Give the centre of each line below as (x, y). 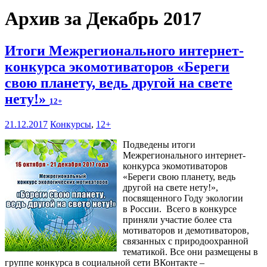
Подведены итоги (159, 144)
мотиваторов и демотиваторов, (186, 230)
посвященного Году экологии (183, 198)
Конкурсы (71, 124)
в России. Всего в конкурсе (180, 209)
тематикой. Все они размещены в (190, 252)
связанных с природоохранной (186, 241)
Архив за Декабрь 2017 (103, 19)
